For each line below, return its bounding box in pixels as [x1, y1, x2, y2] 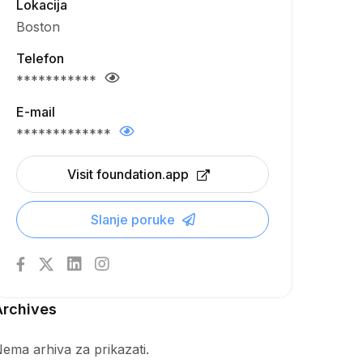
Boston [16, 19, 60, 35]
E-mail [16, 104, 55, 120]
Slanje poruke [90, 211, 178, 228]
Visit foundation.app [67, 166, 189, 182]
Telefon [16, 50, 64, 66]
